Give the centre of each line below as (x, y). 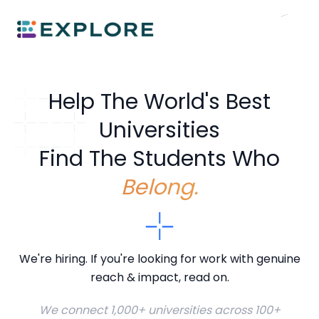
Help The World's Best (159, 102)
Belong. (159, 187)
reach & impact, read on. (159, 277)
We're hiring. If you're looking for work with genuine (159, 258)
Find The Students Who (159, 159)
